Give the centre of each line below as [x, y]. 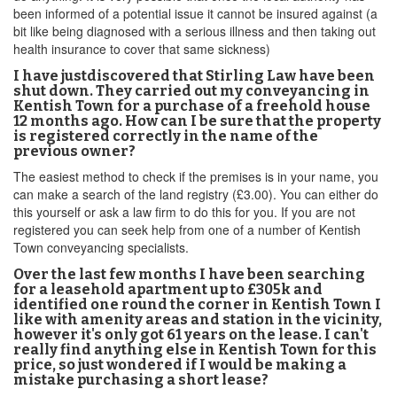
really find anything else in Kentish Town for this [195, 350]
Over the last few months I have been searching [189, 274]
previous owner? [74, 151]
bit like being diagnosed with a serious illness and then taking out [195, 31]
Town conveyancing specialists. [101, 247]
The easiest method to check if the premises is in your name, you [196, 176]
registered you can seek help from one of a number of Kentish [187, 230]
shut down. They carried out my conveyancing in [191, 91]
